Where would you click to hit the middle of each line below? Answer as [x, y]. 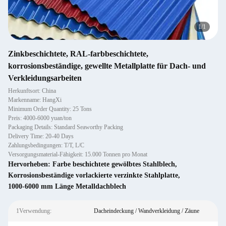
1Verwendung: [34, 211]
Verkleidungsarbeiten [45, 78]
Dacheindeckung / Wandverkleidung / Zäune [146, 211]
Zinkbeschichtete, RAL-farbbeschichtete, [78, 54]
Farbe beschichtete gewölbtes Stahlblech [114, 164]
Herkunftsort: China [32, 91]
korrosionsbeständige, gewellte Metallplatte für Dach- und [107, 66]
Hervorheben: [30, 164]
